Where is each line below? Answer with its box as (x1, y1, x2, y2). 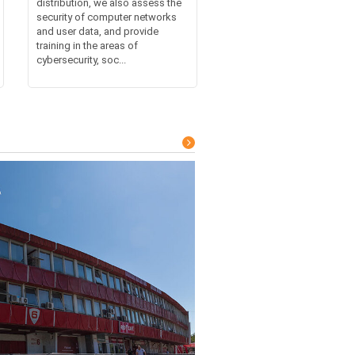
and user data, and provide (36, 25, 158, 37)
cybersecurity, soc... (36, 53, 126, 66)
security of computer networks (36, 10, 177, 23)
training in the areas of (36, 39, 138, 52)
